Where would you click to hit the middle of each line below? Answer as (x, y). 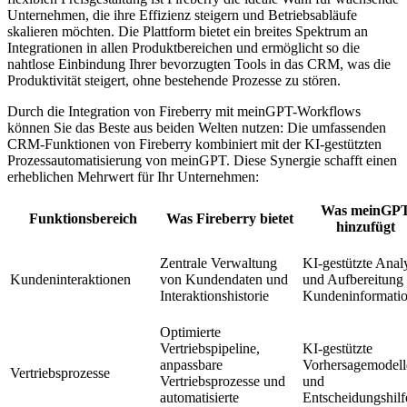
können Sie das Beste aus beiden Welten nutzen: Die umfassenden (197, 127)
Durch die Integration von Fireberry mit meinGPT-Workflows (184, 111)
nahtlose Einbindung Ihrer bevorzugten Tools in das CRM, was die (199, 64)
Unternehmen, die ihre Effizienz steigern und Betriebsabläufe (182, 15)
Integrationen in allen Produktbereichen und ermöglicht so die (184, 47)
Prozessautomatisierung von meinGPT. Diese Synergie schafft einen (202, 160)
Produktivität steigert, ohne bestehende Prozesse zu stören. (174, 80)
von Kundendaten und (224, 279)
